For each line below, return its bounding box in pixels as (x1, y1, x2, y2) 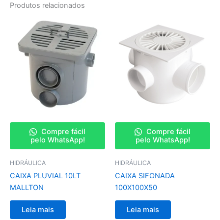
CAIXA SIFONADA (115, 171, 175, 180)
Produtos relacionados (10, 1, 85, 10)
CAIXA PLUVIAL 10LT (10, 171, 81, 180)
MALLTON (10, 183, 44, 192)
